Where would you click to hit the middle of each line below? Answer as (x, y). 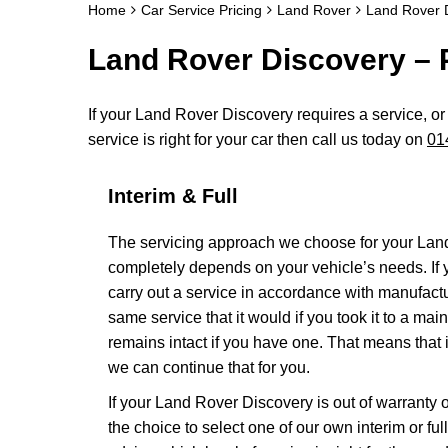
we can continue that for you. (209, 367)
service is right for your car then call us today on (257, 139)
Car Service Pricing (201, 10)
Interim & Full (173, 196)
